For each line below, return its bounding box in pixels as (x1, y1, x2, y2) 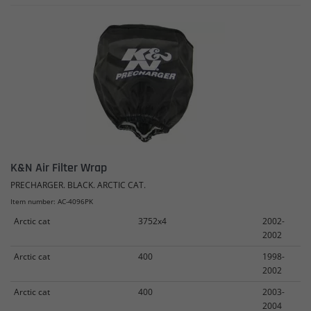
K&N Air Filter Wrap (10, 159, 107, 176)
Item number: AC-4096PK (10, 196, 93, 206)
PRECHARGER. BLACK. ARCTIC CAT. (10, 178, 146, 191)
